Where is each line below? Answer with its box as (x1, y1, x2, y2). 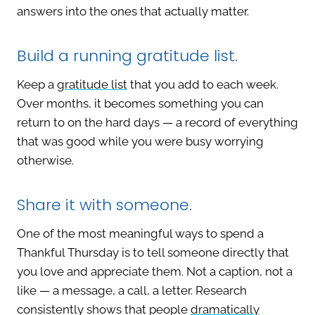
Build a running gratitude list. (17, 45, 238, 67)
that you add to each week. (127, 77, 278, 92)
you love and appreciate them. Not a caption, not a (17, 264, 292, 279)
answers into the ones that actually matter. (17, 4, 249, 19)
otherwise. (17, 153, 74, 168)
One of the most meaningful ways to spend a (17, 226, 264, 241)
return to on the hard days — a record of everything (17, 115, 298, 130)
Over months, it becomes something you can (17, 96, 264, 111)
